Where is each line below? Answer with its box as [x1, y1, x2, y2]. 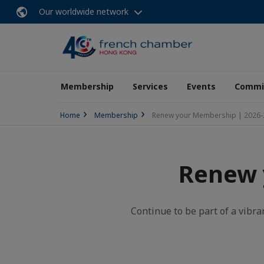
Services [133, 81, 168, 92]
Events [187, 81, 216, 92]
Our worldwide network [39, 6, 128, 17]
